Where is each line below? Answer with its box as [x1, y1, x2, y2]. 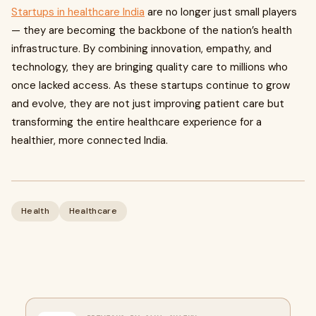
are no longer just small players [145, 5, 297, 19]
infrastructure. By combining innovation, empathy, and [11, 42, 272, 56]
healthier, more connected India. [11, 133, 168, 147]
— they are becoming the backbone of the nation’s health [11, 23, 292, 37]
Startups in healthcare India [11, 5, 145, 19]
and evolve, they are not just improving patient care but [11, 97, 284, 111]
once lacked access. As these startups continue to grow [11, 78, 290, 92]
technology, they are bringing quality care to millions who [11, 60, 288, 74]
